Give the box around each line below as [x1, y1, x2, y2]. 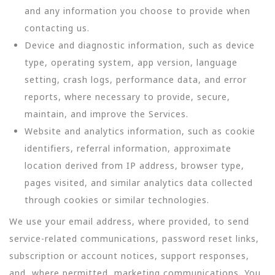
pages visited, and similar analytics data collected [25, 177, 253, 189]
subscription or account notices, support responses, [9, 249, 249, 261]
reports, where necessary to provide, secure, [25, 91, 230, 103]
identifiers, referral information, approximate [25, 142, 231, 155]
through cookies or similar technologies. [25, 194, 209, 206]
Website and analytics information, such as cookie [25, 125, 255, 137]
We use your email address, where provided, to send [9, 215, 249, 227]
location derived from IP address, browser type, [25, 160, 244, 172]
